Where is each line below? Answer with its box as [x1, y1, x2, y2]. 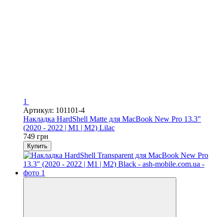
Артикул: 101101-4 [23, 106, 85, 114]
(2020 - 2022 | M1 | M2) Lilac [23, 123, 115, 132]
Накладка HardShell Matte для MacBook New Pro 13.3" [23, 114, 201, 123]
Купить [27, 142, 47, 150]
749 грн [23, 132, 48, 140]
